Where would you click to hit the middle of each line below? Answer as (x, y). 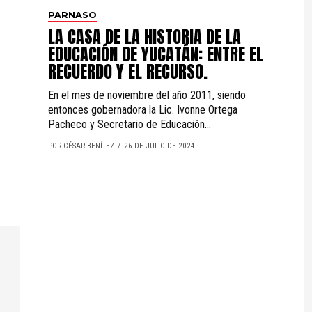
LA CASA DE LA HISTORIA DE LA (145, 37)
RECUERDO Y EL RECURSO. (128, 72)
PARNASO (72, 15)
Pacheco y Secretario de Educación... (130, 124)
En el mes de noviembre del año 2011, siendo (147, 95)
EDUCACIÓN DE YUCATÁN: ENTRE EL (156, 54)
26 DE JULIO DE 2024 (159, 146)
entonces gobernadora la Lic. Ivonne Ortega (143, 110)
